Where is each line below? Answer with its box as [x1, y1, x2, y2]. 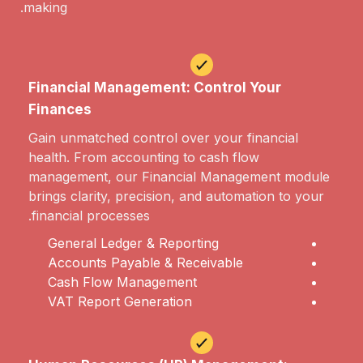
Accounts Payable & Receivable [48, 254, 243, 271]
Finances [28, 101, 92, 118]
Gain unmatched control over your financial [28, 130, 298, 147]
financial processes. [32, 207, 150, 224]
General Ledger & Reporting [48, 235, 219, 252]
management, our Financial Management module [28, 169, 330, 186]
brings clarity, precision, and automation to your [28, 188, 324, 205]
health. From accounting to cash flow [28, 149, 259, 166]
